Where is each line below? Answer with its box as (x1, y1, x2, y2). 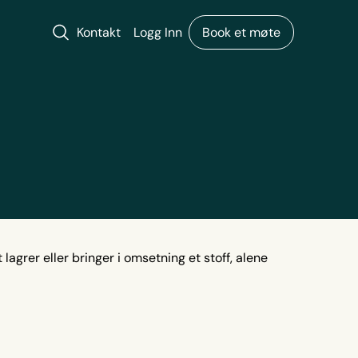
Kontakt (77, 24, 121, 40)
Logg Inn (133, 24, 182, 40)
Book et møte (202, 24, 280, 40)
